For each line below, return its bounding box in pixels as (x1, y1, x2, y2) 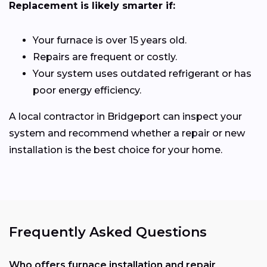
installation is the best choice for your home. (9, 144, 222, 156)
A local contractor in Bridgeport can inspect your (9, 111, 242, 123)
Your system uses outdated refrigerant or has (33, 68, 252, 80)
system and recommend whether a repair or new (9, 128, 245, 139)
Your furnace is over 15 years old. (33, 35, 187, 46)
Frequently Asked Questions (9, 224, 207, 241)
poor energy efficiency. (33, 85, 141, 97)
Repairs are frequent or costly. (33, 51, 177, 63)
